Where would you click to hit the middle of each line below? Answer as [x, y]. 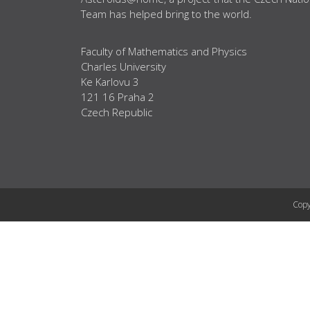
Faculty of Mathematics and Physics [164, 52]
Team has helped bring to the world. [166, 14]
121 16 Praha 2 [118, 97]
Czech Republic [117, 112]
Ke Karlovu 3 [110, 82]
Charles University [124, 67]
